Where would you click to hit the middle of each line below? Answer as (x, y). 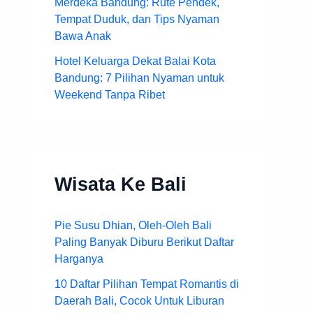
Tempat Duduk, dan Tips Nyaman (137, 19)
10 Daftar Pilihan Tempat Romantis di (147, 284)
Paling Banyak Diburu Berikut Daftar (144, 242)
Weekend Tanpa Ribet (110, 94)
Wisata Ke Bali (121, 184)
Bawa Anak (83, 36)
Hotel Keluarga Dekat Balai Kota (135, 61)
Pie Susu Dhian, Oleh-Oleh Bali (133, 225)
